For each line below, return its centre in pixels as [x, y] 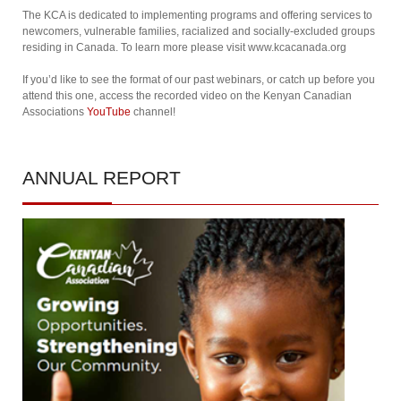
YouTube [109, 112]
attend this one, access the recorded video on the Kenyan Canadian [187, 96]
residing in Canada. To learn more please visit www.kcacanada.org [184, 47]
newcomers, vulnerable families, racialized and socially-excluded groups [199, 31]
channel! [154, 112]
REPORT [139, 178]
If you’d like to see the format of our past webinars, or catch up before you [199, 80]
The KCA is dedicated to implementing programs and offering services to [197, 15]
